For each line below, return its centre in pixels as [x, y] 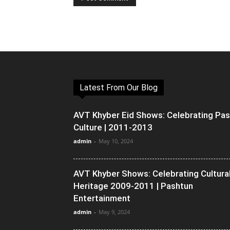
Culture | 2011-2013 [113, 127]
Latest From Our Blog [119, 87]
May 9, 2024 [114, 212]
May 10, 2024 [116, 141]
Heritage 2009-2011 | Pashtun [133, 186]
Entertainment [102, 198]
